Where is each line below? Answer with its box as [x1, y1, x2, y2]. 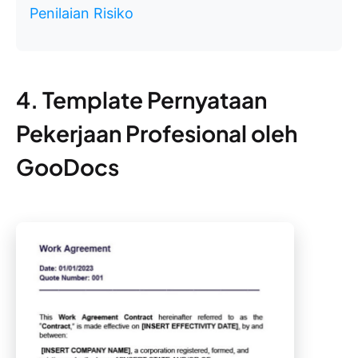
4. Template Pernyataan [16, 86, 267, 114]
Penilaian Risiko [30, 5, 133, 22]
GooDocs [16, 153, 119, 181]
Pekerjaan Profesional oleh [16, 119, 297, 148]
